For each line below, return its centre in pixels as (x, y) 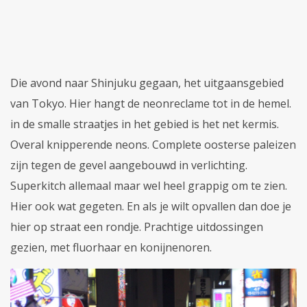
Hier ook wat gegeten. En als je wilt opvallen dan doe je (151, 206)
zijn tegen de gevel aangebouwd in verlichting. (129, 165)
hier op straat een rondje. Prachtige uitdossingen (137, 226)
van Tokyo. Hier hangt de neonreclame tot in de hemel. (151, 103)
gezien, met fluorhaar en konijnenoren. (111, 247)
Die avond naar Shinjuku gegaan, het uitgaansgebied (147, 83)
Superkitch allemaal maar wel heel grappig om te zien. (149, 185)
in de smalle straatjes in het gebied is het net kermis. (145, 124)
